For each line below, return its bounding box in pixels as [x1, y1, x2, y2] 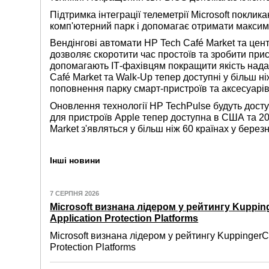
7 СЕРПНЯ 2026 [50, 189, 100, 197]
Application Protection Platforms [50, 213, 199, 223]
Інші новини [50, 155, 101, 165]
